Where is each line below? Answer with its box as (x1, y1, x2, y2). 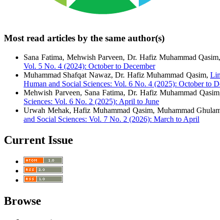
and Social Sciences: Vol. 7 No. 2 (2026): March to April (24, 114, 199, 123)
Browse (4, 194, 41, 207)
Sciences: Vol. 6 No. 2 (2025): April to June (24, 97, 159, 106)
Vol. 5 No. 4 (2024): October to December (24, 61, 155, 70)
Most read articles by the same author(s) (4, 33, 165, 44)
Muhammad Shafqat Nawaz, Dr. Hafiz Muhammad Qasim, (24, 70, 210, 79)
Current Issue (4, 133, 73, 146)
